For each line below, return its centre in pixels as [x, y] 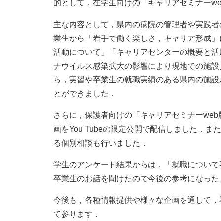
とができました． [85, 93]
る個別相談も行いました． [101, 143]
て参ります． [77, 214]
